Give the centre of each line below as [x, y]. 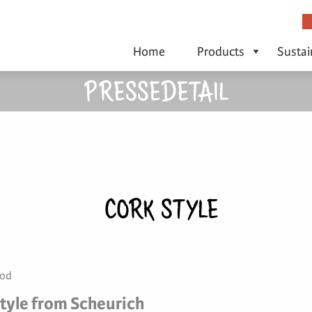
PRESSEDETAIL [156, 94]
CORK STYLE [161, 212]
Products [221, 52]
